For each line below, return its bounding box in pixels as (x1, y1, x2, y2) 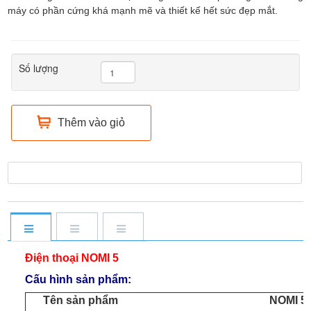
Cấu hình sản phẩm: (25, 274, 132, 286)
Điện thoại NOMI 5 (25, 252, 119, 264)
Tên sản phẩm (43, 294, 119, 307)
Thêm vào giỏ (58, 117, 126, 129)
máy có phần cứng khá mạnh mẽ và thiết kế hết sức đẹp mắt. (8, 5, 278, 17)
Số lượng (19, 61, 59, 76)
